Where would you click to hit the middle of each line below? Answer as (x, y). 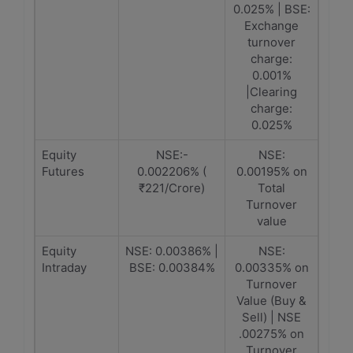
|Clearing (271, 92)
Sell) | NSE (271, 317)
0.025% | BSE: (271, 9)
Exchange (271, 26)
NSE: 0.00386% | (172, 251)
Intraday (64, 268)
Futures (63, 171)
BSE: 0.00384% (172, 268)
